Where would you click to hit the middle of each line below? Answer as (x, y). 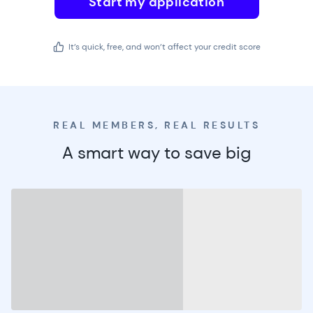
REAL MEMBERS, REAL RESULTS (156, 125)
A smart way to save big (156, 153)
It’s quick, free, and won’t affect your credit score (164, 47)
